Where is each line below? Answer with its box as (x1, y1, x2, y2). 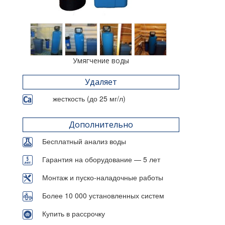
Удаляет (85, 76, 117, 88)
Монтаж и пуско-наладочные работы (42, 172, 163, 183)
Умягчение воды (72, 56, 129, 66)
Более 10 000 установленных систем (42, 190, 164, 201)
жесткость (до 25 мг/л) (53, 93, 126, 104)
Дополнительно (69, 119, 133, 131)
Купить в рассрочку (42, 208, 105, 219)
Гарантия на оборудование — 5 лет (42, 154, 160, 165)
